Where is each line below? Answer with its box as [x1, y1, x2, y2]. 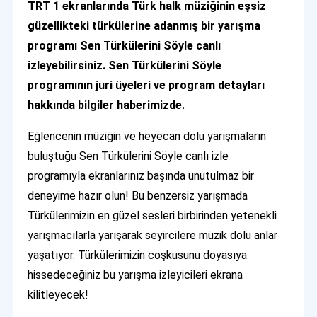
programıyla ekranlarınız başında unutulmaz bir [28, 168, 255, 183]
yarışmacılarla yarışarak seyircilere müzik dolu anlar [28, 228, 278, 242]
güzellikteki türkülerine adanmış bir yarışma [28, 18, 261, 33]
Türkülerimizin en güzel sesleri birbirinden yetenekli [28, 208, 277, 222]
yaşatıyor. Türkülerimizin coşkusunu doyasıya [28, 248, 248, 262]
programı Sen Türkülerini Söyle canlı [28, 38, 221, 52]
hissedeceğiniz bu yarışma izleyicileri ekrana [28, 267, 243, 282]
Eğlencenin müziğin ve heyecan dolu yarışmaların [28, 129, 267, 143]
